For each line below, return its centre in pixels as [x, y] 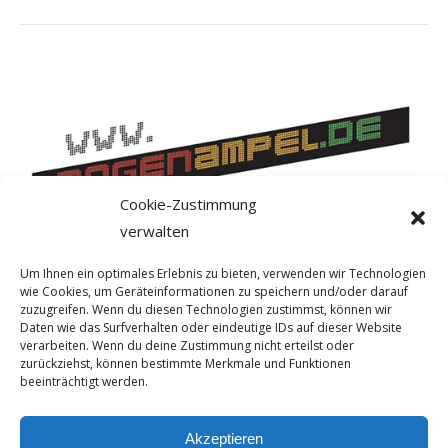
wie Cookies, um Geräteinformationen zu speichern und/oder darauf [214, 291]
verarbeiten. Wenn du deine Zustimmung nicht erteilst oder [187, 345]
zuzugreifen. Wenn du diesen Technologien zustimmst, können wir [206, 309]
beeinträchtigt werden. [84, 381]
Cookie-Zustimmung [188, 204]
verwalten [154, 231]
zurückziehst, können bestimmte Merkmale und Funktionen [185, 363]
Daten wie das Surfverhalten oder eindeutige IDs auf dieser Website [211, 327]
